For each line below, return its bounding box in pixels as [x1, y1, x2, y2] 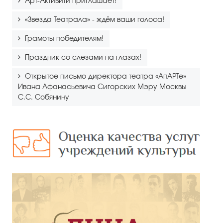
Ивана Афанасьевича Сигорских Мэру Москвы [18, 83, 187, 91]
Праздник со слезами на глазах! [25, 54, 141, 61]
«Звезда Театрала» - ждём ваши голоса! [25, 16, 164, 23]
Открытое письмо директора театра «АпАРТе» [25, 73, 186, 80]
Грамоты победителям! [25, 35, 104, 42]
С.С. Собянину [18, 94, 69, 101]
